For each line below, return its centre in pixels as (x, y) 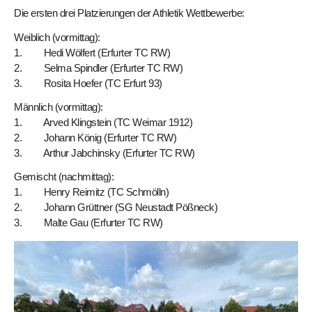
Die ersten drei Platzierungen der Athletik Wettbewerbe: (129, 13)
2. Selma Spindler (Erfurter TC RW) (98, 68)
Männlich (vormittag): (58, 107)
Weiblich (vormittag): (57, 37)
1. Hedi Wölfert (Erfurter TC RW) (92, 52)
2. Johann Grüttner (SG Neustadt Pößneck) (116, 208)
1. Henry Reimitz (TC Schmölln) (91, 192)
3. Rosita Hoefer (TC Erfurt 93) (88, 83)
